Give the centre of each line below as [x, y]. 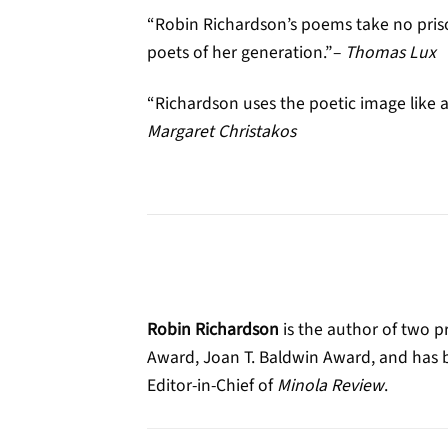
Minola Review [330, 385]
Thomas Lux [390, 52]
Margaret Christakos [221, 131]
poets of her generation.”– [246, 52]
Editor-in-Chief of [212, 385]
